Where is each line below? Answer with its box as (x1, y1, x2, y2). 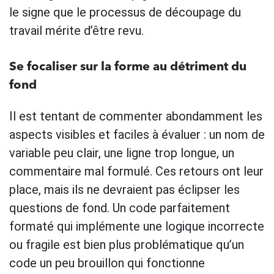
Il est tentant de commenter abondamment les (9, 108, 262, 124)
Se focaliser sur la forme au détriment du (9, 61, 246, 73)
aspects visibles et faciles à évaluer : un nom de (9, 127, 265, 142)
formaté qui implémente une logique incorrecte (9, 218, 264, 234)
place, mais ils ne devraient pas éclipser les (9, 182, 240, 197)
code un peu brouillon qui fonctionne (9, 255, 205, 270)
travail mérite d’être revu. (9, 23, 144, 38)
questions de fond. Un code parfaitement (9, 200, 230, 215)
